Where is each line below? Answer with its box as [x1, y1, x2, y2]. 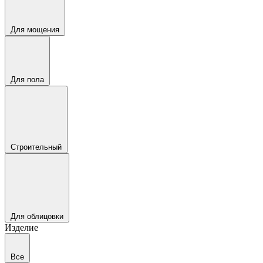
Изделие [5, 222, 38, 232]
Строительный [11, 143, 62, 151]
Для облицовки [11, 212, 63, 221]
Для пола [11, 75, 44, 84]
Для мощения [11, 25, 59, 34]
